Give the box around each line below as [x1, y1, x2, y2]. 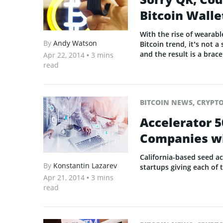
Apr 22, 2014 [43, 50, 87, 60]
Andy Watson [53, 38, 97, 48]
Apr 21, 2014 [43, 172, 87, 182]
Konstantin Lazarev [53, 160, 117, 170]
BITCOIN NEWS [140, 97, 193, 107]
